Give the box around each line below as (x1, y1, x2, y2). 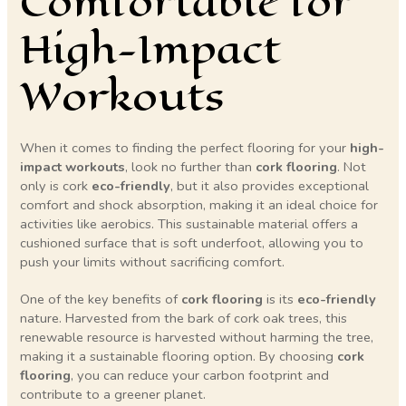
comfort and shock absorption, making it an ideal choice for (20, 196, 379, 215)
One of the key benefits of (20, 289, 182, 308)
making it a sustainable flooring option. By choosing (20, 346, 338, 365)
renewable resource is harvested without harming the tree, (20, 327, 374, 346)
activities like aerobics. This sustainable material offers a (20, 215, 359, 234)
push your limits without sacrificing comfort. (20, 253, 285, 272)
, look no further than (125, 158, 256, 177)
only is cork (20, 177, 92, 196)
